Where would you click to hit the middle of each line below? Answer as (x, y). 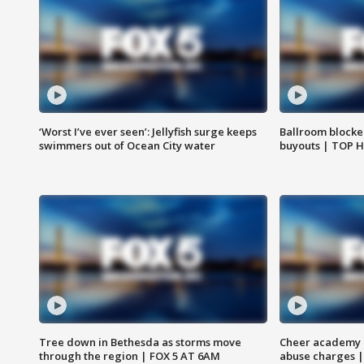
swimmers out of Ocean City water (127, 146)
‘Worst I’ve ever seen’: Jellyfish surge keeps (148, 132)
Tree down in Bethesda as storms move (140, 342)
